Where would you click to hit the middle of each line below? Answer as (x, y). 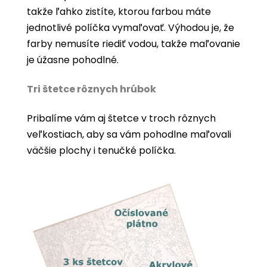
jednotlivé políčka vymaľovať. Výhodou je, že (131, 28)
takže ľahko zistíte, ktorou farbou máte (119, 12)
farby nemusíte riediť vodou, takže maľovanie (133, 44)
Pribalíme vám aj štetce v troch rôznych (121, 119)
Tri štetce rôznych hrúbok (91, 89)
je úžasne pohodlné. (73, 60)
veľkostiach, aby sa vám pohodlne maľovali (129, 135)
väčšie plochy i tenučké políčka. (101, 151)
